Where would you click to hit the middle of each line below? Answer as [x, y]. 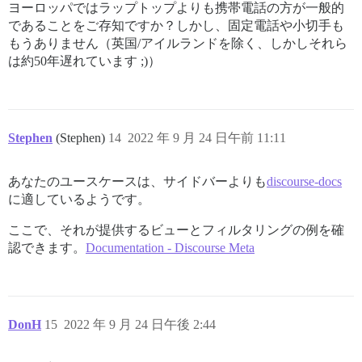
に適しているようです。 [79, 199]
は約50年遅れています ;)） [84, 61]
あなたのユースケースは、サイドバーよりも [137, 181]
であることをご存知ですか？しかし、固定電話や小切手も [176, 25]
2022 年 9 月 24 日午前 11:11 [207, 137]
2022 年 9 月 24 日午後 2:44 [140, 324]
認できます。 [47, 247]
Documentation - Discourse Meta [170, 247]
